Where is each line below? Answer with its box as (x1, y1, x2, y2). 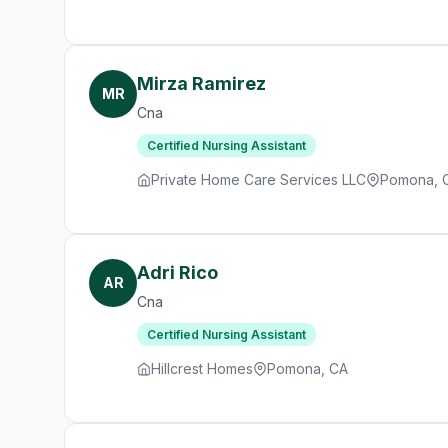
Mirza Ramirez (137, 73, 266, 94)
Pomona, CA (267, 360, 348, 377)
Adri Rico (137, 262, 218, 283)
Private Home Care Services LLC (151, 171, 366, 188)
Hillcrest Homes (151, 360, 253, 377)
